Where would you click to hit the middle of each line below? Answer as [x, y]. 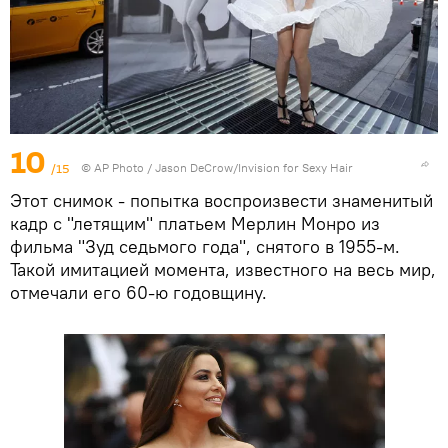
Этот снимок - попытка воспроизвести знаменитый [221, 201]
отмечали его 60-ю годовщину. [138, 293]
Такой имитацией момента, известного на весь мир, [223, 270]
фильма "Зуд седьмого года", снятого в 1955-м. [205, 247]
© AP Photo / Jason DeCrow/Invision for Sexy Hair [217, 168]
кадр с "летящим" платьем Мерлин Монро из [195, 224]
